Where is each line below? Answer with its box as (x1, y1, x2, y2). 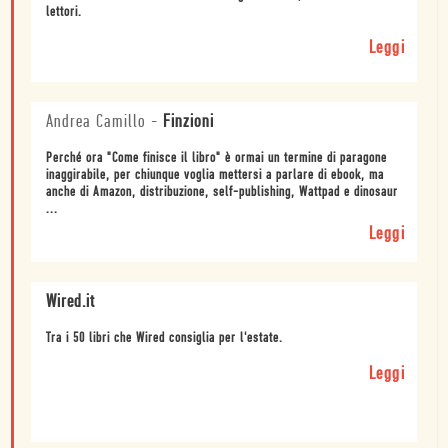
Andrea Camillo (46, 112, 146, 132)
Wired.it (46, 292, 95, 312)
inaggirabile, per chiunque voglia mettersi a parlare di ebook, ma (46, 167, 384, 183)
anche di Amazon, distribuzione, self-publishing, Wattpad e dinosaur (46, 184, 398, 200)
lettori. (46, 4, 82, 20)
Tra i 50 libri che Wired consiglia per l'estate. (46, 330, 283, 346)
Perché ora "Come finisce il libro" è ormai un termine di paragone (46, 150, 387, 166)
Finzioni (163, 112, 214, 132)
